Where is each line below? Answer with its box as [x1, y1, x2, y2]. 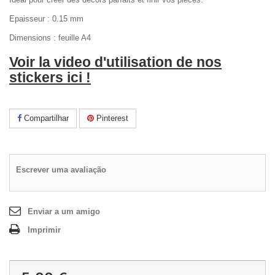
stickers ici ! [9, 69, 91, 85]
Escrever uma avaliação [16, 165, 106, 174]
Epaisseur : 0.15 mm [9, 14, 83, 23]
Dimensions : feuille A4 [9, 33, 93, 42]
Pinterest [94, 114, 128, 123]
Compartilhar [21, 114, 69, 123]
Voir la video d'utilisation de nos [9, 54, 222, 70]
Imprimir [28, 225, 61, 234]
